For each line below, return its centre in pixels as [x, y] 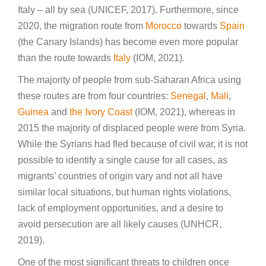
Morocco [164, 26]
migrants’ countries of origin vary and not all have [120, 176]
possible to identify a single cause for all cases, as [123, 160]
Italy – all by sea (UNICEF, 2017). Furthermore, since [128, 9]
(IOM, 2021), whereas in [184, 112]
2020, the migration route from [82, 26]
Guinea [33, 112]
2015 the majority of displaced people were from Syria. [132, 128]
